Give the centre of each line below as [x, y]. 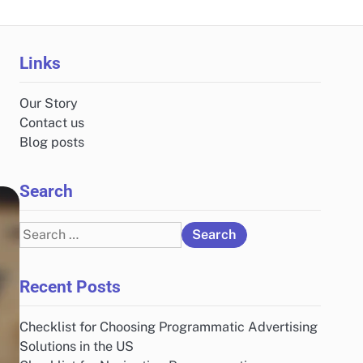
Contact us [52, 123]
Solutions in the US [77, 346]
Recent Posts [70, 286]
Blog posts [52, 142]
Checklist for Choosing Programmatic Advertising [169, 327]
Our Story [49, 103]
